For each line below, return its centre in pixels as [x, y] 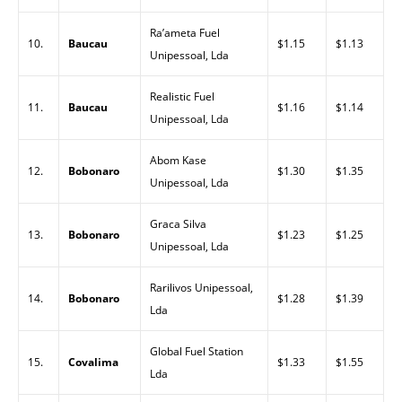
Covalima [93, 362]
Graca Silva [178, 224]
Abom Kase [178, 160]
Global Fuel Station [197, 351]
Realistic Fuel [182, 96]
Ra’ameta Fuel [185, 33]
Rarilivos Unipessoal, [201, 288]
